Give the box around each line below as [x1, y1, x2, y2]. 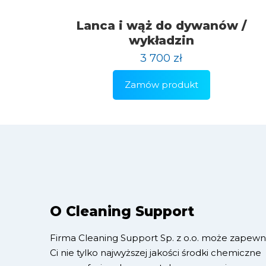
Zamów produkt [124, 78, 198, 90]
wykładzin [128, 33, 194, 47]
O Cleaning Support [50, 202, 194, 220]
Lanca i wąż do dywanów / [76, 18, 246, 33]
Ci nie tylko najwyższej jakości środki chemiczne [50, 246, 261, 258]
